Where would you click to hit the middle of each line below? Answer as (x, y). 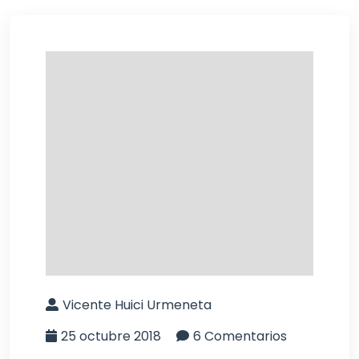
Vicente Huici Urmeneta (137, 305)
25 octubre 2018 (111, 336)
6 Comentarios (240, 336)
